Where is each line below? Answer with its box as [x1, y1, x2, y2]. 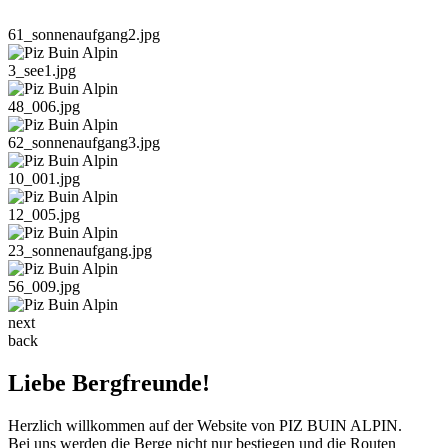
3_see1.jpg [8, 62, 76, 79]
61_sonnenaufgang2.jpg [8, 26, 160, 43]
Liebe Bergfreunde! [8, 369, 210, 396]
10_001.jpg [8, 170, 80, 187]
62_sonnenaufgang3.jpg [8, 134, 160, 151]
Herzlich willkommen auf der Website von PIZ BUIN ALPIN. [8, 416, 402, 434]
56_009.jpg [8, 278, 80, 295]
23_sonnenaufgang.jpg [8, 242, 152, 259]
